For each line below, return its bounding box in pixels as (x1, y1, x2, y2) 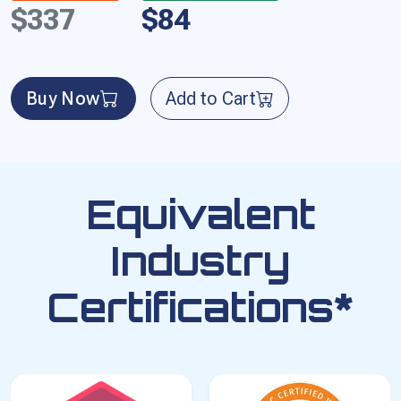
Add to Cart (165, 87, 256, 109)
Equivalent (85, 189, 316, 239)
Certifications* (47, 282, 354, 332)
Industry (111, 235, 290, 286)
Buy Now (26, 87, 100, 109)
